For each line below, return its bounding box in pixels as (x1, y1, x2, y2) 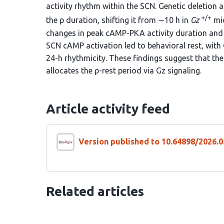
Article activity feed (46, 101, 170, 116)
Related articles (46, 183, 144, 198)
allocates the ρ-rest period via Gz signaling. (46, 65, 201, 75)
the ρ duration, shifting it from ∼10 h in (46, 15, 190, 25)
